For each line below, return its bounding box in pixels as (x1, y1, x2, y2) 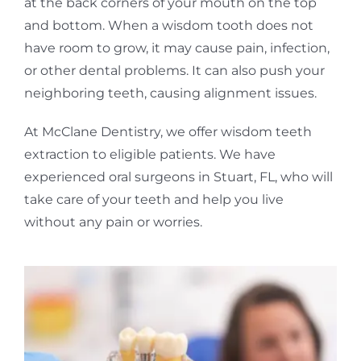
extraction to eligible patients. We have (23, 146, 276, 162)
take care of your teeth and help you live (23, 191, 284, 207)
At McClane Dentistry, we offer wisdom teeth (23, 123, 312, 139)
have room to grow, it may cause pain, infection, (23, 39, 330, 56)
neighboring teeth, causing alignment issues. (23, 85, 317, 101)
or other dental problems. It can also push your (23, 62, 325, 78)
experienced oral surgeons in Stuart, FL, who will (23, 168, 333, 185)
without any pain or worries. (23, 214, 202, 230)
